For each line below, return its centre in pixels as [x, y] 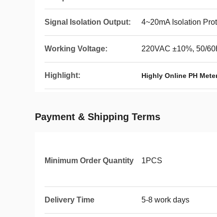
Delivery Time [70, 200]
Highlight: [62, 75]
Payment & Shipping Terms [98, 117]
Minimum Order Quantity [89, 161]
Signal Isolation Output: [88, 22]
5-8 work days [165, 200]
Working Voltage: [76, 49]
